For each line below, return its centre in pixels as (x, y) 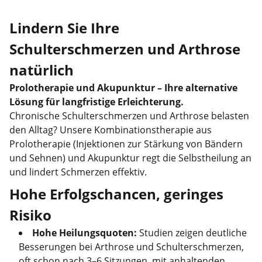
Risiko (30, 215)
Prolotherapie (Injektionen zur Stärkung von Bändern (126, 144)
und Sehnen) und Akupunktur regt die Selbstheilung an (130, 158)
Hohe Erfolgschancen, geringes (116, 194)
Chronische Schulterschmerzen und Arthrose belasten (129, 116)
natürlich (42, 70)
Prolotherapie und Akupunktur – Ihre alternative (123, 88)
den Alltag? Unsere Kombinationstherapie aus (111, 130)
